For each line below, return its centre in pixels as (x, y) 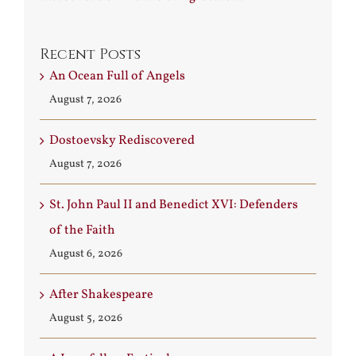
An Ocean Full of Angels (117, 77)
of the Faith (82, 231)
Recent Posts (90, 55)
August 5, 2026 (86, 319)
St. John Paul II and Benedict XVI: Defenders (174, 205)
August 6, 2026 (86, 254)
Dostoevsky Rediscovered (122, 141)
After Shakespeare (101, 295)
